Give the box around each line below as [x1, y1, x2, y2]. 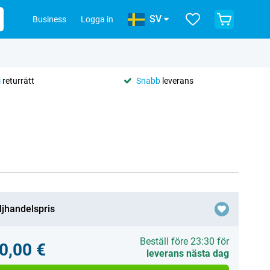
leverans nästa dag [146, 248, 229, 259]
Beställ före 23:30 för [139, 236, 229, 247]
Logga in [81, 14, 113, 24]
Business [33, 14, 66, 24]
